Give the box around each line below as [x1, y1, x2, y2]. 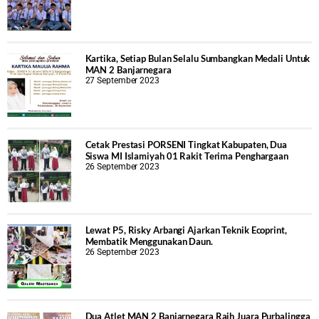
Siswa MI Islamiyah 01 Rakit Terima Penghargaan [85, 150, 288, 162]
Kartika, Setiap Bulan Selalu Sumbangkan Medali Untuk [85, 53, 310, 65]
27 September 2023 [85, 75, 159, 86]
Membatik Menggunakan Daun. [85, 236, 213, 248]
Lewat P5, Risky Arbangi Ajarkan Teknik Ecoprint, [85, 224, 287, 236]
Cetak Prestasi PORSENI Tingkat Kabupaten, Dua [85, 138, 288, 150]
